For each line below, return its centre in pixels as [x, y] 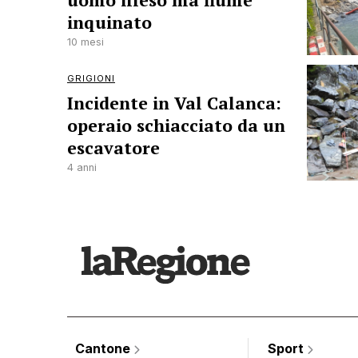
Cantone [104, 348]
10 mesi [86, 42]
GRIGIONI [91, 78]
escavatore [113, 148]
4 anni [82, 167]
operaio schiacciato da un [176, 125]
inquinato [109, 22]
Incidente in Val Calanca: [174, 103]
